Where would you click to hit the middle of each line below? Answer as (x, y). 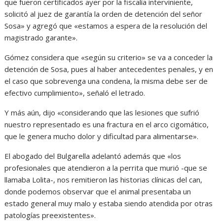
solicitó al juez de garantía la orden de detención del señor (104, 14)
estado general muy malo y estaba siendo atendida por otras (109, 203)
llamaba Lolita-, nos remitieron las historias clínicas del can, (104, 180)
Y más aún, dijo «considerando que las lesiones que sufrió (102, 113)
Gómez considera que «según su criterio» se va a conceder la (109, 57)
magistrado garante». (41, 38)
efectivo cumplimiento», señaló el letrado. (75, 93)
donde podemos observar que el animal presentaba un (98, 192)
